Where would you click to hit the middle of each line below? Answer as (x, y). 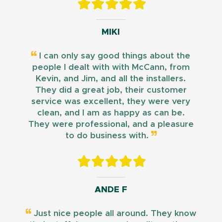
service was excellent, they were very (111, 101)
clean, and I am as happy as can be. (111, 112)
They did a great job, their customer (111, 90)
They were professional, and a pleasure (111, 124)
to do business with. (108, 135)
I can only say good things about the (114, 55)
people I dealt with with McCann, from (111, 67)
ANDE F (111, 189)
